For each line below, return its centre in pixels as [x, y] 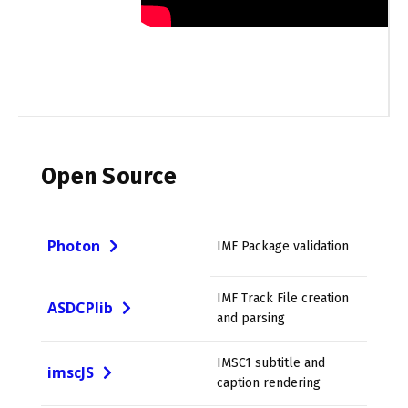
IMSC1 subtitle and [271, 362]
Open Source [109, 176]
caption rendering [269, 382]
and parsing [251, 318]
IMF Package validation [283, 246]
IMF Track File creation [283, 298]
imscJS [71, 372]
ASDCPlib [80, 307]
